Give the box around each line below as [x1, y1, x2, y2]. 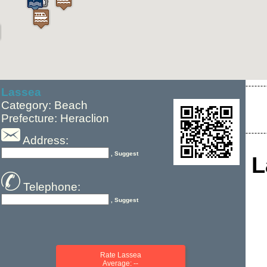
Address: [20, 134, 69, 147]
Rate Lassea [100, 251, 141, 259]
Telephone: [20, 181, 80, 193]
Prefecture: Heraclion [1, 112, 109, 125]
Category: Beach [1, 99, 88, 111]
